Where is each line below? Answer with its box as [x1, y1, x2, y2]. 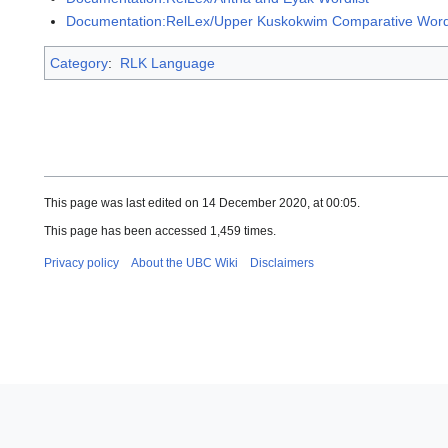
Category [50, 55, 108, 72]
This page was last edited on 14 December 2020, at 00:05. [44, 195, 360, 210]
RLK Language [119, 55, 215, 72]
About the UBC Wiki [131, 255, 238, 270]
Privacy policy [44, 255, 119, 270]
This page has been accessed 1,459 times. [44, 223, 276, 238]
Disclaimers [250, 255, 314, 270]
